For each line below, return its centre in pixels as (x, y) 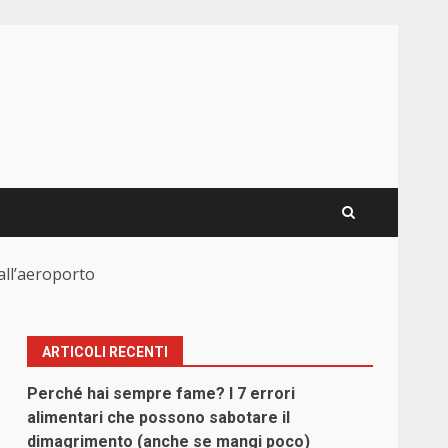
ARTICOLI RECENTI (105, 352)
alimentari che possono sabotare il (159, 418)
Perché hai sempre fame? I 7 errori (161, 394)
